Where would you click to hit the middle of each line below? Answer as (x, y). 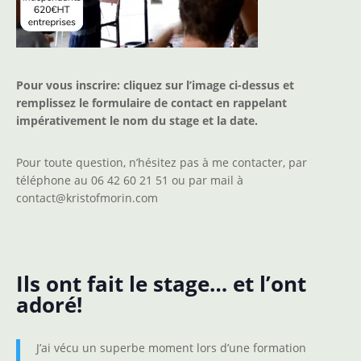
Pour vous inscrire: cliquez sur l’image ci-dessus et (155, 85)
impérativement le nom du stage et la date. (137, 120)
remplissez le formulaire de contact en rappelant (151, 102)
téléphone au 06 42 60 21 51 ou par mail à (130, 180)
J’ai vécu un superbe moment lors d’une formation (171, 347)
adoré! (49, 304)
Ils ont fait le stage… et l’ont (161, 283)
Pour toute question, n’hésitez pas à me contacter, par (162, 162)
